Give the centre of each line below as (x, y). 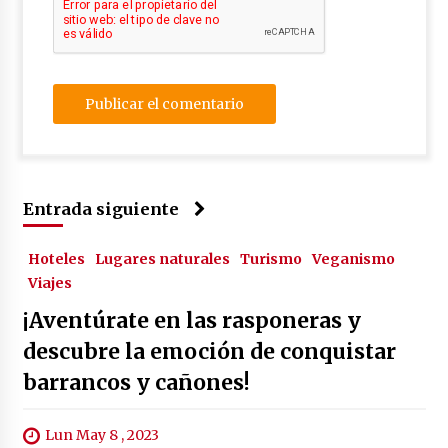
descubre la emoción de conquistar (209, 351)
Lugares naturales (162, 258)
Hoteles (56, 258)
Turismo (270, 258)
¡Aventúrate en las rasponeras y (191, 320)
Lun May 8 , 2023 (101, 434)
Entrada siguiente (100, 208)
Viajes (49, 282)
